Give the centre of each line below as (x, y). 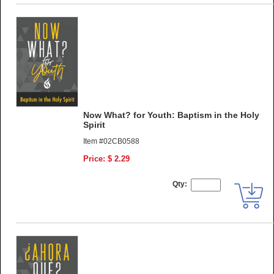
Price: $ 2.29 (106, 158)
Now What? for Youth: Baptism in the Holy (171, 115)
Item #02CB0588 (111, 141)
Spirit (94, 124)
